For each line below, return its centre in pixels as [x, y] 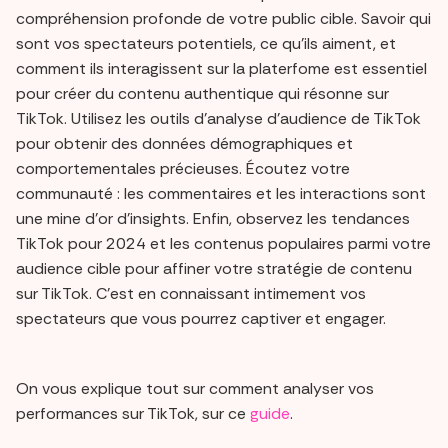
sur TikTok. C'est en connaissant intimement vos [191, 294]
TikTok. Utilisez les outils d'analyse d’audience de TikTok [218, 119]
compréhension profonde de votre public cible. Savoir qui [223, 19]
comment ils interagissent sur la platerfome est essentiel [221, 69]
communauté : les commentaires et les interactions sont [221, 194]
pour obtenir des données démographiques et [184, 144]
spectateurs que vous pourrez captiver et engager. [201, 319]
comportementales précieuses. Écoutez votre [183, 169]
